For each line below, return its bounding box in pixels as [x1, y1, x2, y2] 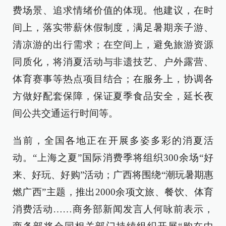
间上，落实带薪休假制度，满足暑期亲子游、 [13, 22, 213, 33]
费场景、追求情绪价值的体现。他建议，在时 [13, 5, 213, 16]
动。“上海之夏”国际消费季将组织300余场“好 [13, 152, 213, 163]
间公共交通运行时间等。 [13, 108, 118, 119]
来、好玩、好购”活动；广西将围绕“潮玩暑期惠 [13, 169, 213, 180]
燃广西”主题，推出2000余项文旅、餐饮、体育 [13, 187, 213, 197]
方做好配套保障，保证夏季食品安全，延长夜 [13, 91, 213, 101]
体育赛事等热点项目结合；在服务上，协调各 [13, 74, 213, 84]
